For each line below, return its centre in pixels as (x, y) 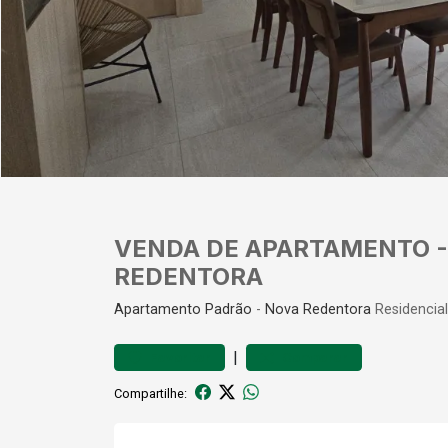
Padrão (228, 309)
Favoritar (180, 357)
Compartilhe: (150, 393)
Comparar (315, 357)
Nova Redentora (318, 309)
